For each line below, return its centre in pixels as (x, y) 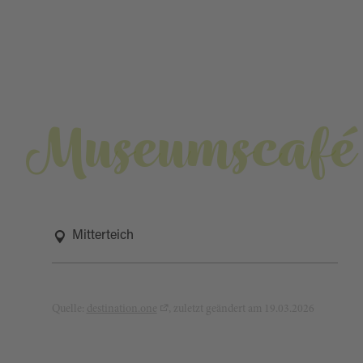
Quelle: (69, 310)
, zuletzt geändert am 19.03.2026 (241, 310)
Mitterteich (102, 236)
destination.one (122, 310)
